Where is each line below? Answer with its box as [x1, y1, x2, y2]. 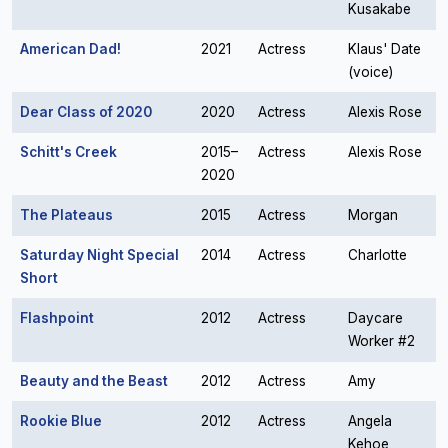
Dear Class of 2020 [20, 104, 152, 120]
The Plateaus [20, 207, 113, 223]
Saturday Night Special [20, 247, 179, 263]
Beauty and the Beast [20, 373, 168, 389]
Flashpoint [20, 310, 94, 326]
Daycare [348, 310, 403, 326]
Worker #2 [348, 333, 415, 349]
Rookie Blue [20, 413, 102, 429]
